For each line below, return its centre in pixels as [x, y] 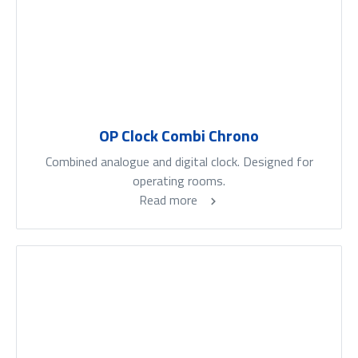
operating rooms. [179, 181]
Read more [169, 200]
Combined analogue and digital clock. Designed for [179, 162]
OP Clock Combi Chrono [179, 136]
